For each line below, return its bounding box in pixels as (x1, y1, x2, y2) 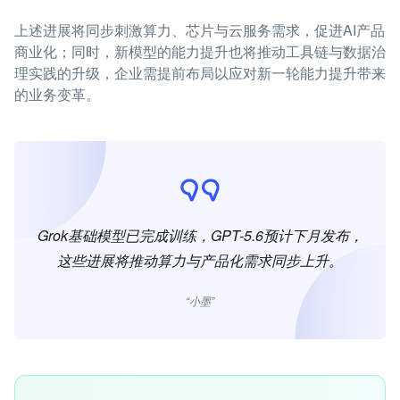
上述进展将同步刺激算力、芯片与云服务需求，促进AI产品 (14, 20, 385, 40)
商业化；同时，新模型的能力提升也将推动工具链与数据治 (14, 41, 386, 62)
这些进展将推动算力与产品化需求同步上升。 (57, 250, 343, 271)
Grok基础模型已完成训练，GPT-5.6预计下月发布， (37, 225, 363, 246)
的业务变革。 (14, 84, 100, 104)
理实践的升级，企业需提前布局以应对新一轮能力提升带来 (14, 62, 386, 83)
